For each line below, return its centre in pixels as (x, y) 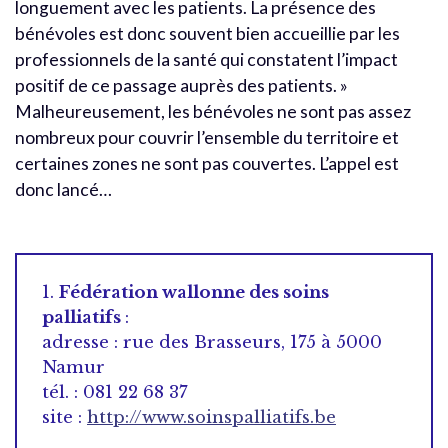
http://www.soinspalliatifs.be (211, 417)
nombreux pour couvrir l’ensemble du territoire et (207, 137)
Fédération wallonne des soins (194, 292)
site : (64, 417)
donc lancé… (63, 189)
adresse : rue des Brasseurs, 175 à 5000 (212, 342)
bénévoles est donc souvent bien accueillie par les (207, 33)
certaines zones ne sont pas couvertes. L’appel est (207, 163)
